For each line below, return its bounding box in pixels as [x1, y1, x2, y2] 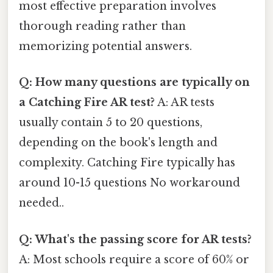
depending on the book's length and [19, 136, 218, 150]
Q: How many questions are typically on [19, 76, 250, 90]
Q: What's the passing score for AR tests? [19, 232, 252, 246]
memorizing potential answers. [19, 40, 192, 54]
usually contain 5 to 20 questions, [19, 116, 202, 130]
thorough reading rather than [19, 19, 186, 34]
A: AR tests [155, 96, 214, 110]
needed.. [19, 196, 64, 210]
